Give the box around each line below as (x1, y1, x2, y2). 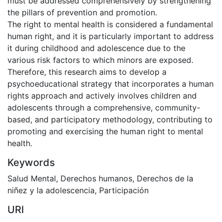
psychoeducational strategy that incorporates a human (7, 78, 214, 89)
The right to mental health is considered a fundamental (7, 19, 213, 29)
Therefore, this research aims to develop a (7, 66, 166, 77)
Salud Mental (7, 173, 56, 183)
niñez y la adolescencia (7, 185, 95, 195)
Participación (99, 185, 149, 195)
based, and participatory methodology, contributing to (7, 114, 213, 124)
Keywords (7, 156, 55, 168)
